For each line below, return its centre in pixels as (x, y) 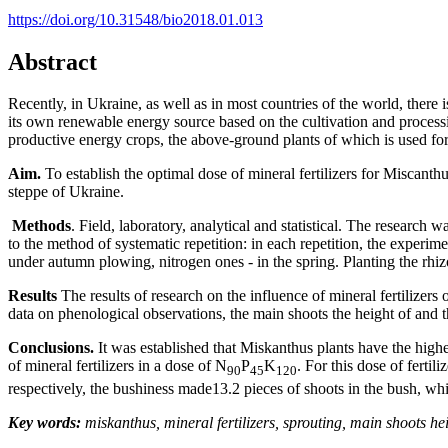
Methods (39, 226)
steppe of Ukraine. (66, 192)
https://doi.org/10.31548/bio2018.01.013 (135, 19)
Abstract (52, 61)
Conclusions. (51, 348)
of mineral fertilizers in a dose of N (117, 366)
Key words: (44, 422)
